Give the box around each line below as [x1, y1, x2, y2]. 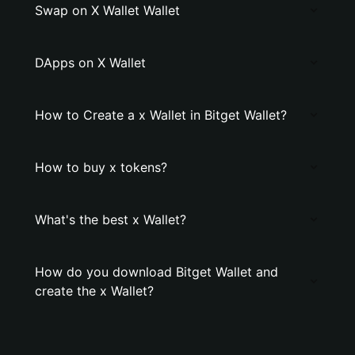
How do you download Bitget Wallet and [35, 264, 278, 280]
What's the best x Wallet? [35, 212, 186, 227]
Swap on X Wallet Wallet [35, 2, 180, 18]
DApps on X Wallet [35, 55, 146, 71]
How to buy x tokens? [35, 159, 167, 175]
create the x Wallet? [35, 283, 154, 299]
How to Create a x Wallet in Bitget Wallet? [35, 107, 287, 123]
